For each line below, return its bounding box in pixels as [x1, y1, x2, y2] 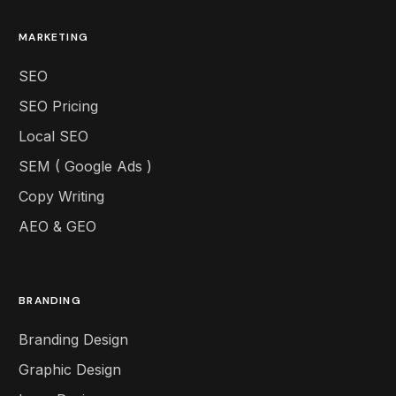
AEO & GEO [19, 217, 97, 236]
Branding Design [19, 331, 129, 349]
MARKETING [19, 30, 89, 45]
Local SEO [19, 127, 89, 146]
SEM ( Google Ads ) [19, 157, 153, 176]
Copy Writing [19, 187, 105, 206]
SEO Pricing [19, 97, 99, 116]
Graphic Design [19, 361, 122, 379]
